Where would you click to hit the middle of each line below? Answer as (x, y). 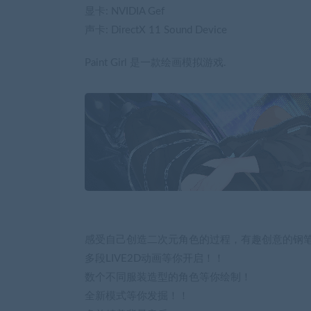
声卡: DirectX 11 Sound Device (156, 31)
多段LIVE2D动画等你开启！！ (154, 259)
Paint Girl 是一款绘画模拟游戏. (155, 63)
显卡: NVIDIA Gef (125, 12)
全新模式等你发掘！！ (137, 296)
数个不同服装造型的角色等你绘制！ (168, 278)
